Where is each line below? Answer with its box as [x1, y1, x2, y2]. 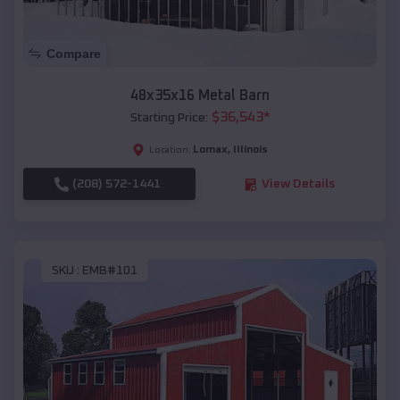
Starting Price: [129, 112, 208, 125]
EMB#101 [82, 263, 137, 277]
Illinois [233, 145, 268, 156]
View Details [261, 178, 335, 191]
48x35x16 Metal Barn [130, 88, 270, 104]
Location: [149, 146, 191, 155]
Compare [46, 46, 101, 62]
